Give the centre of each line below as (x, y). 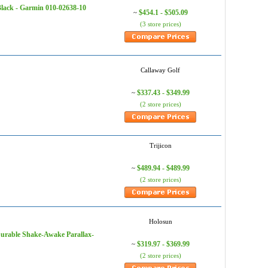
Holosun (160, 221)
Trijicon (160, 145)
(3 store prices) (160, 24)
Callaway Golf (160, 70)
